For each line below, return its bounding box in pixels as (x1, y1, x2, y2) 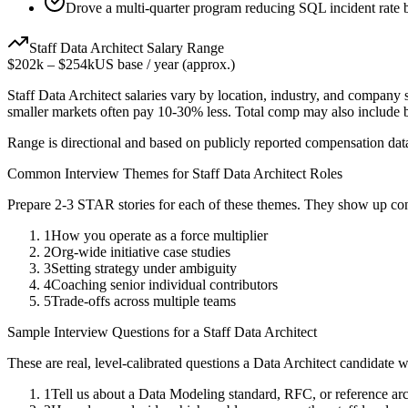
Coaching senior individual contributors (51, 277, 278, 293)
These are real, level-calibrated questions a (7, 355, 253, 372)
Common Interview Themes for (7, 166, 192, 182)
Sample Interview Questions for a (7, 324, 203, 341)
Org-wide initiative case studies (51, 244, 230, 260)
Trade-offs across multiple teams (51, 293, 236, 310)
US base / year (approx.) (95, 56, 235, 73)
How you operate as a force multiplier (51, 228, 268, 244)
